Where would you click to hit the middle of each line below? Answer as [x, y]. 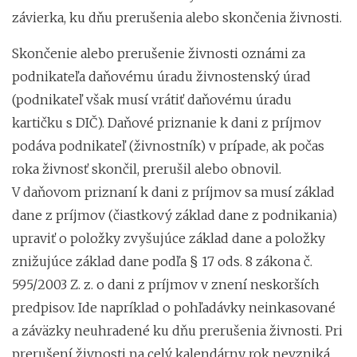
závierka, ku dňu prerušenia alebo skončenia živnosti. [177, 17]
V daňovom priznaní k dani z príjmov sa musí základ [173, 192]
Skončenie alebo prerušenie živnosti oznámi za [159, 53]
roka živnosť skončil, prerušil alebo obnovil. [147, 169]
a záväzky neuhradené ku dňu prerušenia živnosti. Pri [177, 330]
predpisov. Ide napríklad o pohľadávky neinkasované [174, 307]
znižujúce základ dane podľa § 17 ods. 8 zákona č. [162, 261]
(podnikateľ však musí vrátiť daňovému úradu [152, 99]
